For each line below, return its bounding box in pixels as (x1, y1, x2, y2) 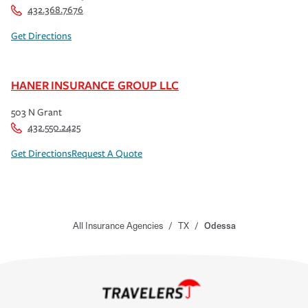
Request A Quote (71, 147, 142, 159)
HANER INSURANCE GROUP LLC (11, 76, 179, 93)
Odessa (203, 218, 236, 232)
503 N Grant (11, 106, 62, 118)
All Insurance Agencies (72, 218, 163, 232)
